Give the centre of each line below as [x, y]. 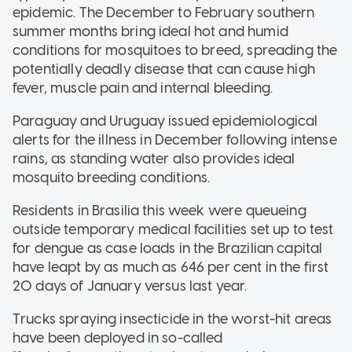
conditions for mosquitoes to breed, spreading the [175, 50]
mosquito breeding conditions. [112, 177]
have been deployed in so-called [118, 337]
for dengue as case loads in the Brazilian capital [168, 248]
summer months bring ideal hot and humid [150, 31]
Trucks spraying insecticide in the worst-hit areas [172, 319]
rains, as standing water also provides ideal [154, 158]
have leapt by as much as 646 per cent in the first [171, 267]
